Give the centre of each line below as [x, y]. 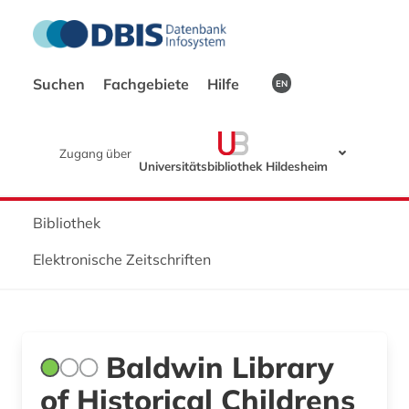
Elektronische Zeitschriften [122, 259]
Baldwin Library [220, 367]
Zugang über [95, 153]
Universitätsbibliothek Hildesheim [233, 166]
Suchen [61, 84]
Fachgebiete [148, 84]
